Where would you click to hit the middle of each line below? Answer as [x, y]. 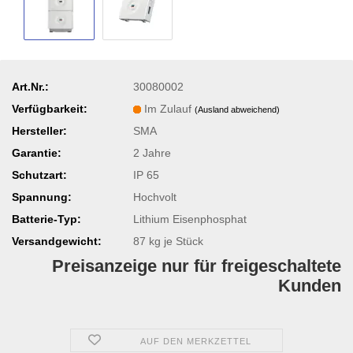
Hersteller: [39, 131]
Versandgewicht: [57, 241]
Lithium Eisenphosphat [190, 219]
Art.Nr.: [30, 87]
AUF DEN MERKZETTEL [196, 341]
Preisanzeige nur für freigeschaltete [197, 266]
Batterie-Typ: [46, 219]
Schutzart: [39, 175]
